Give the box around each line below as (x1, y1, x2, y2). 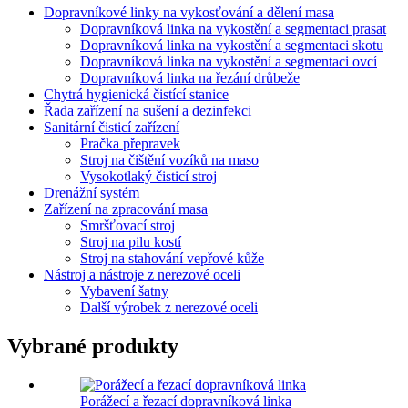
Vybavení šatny (80, 283, 168, 300)
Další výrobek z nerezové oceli (80, 300, 258, 316)
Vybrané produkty (7, 334, 178, 359)
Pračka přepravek (80, 136, 180, 152)
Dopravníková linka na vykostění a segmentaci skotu (80, 37, 383, 54)
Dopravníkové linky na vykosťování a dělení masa (44, 5, 334, 21)
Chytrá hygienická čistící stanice (44, 87, 229, 103)
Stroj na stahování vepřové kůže (80, 250, 264, 267)
